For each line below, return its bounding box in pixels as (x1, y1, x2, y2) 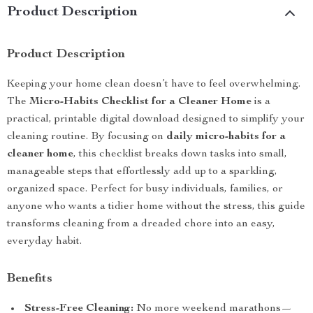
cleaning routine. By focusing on (7, 131, 166, 143)
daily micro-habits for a (166, 131, 286, 143)
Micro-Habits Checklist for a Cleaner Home (29, 96, 252, 108)
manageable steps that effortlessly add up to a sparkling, (7, 166, 277, 177)
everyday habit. (7, 236, 82, 247)
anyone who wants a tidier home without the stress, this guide (7, 201, 305, 212)
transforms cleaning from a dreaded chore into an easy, (7, 219, 275, 230)
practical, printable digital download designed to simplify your (7, 114, 305, 125)
